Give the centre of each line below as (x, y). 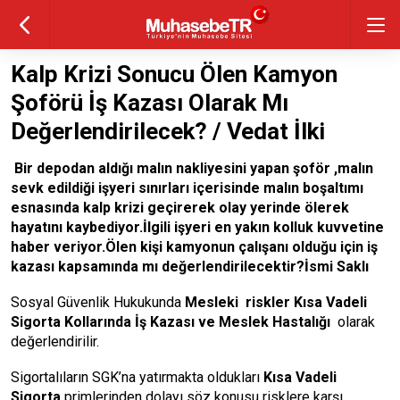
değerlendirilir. (55, 342)
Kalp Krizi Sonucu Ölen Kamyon (174, 74)
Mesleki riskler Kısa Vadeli (276, 302)
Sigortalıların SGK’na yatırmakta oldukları (137, 377)
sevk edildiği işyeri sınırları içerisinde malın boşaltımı (187, 188)
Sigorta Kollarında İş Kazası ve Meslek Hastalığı (171, 322)
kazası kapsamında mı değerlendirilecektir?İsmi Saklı (190, 267)
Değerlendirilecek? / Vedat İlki (168, 131)
